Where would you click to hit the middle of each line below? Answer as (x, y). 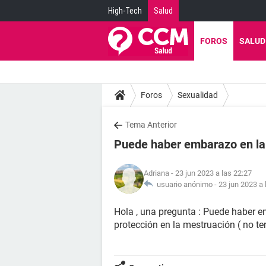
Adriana (156, 173)
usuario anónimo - (186, 184)
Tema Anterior (151, 125)
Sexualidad (198, 95)
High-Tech (125, 11)
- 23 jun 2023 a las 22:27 (210, 173)
